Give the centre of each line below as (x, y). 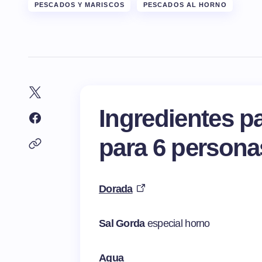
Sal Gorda (123, 224)
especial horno (178, 224)
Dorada (116, 189)
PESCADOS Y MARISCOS (80, 5)
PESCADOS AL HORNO (185, 5)
